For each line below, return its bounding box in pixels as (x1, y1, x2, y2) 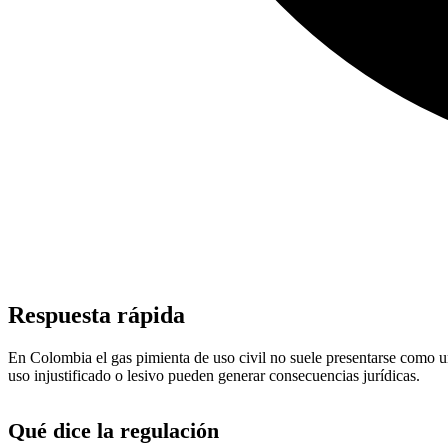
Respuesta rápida (8, 301, 185, 328)
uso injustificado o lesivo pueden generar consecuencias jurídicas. (8, 366, 420, 384)
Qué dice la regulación (8, 417, 219, 443)
